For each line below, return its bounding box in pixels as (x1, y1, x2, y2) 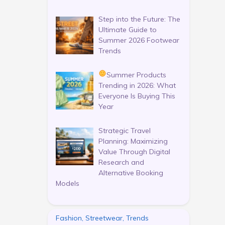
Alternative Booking (98, 168, 163, 177)
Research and (98, 157, 144, 167)
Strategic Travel (98, 126, 151, 135)
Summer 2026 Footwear (98, 36, 179, 45)
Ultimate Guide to (98, 25, 157, 35)
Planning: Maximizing (98, 136, 168, 146)
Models (55, 178, 79, 188)
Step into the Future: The (98, 15, 180, 24)
